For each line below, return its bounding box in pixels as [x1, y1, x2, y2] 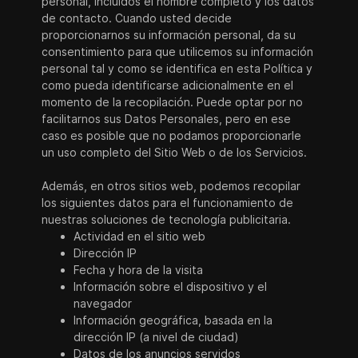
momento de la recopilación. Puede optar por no [42, 95, 304, 109]
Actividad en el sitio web [74, 229, 206, 243]
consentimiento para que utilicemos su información [42, 45, 314, 58]
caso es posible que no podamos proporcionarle [42, 129, 302, 142]
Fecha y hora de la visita [74, 263, 204, 276]
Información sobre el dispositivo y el [74, 280, 268, 293]
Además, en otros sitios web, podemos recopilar [42, 179, 301, 193]
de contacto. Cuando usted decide [42, 11, 233, 25]
